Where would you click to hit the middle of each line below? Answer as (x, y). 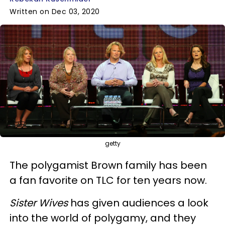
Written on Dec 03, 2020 (55, 12)
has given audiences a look (138, 203)
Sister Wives (39, 203)
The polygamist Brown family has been (108, 165)
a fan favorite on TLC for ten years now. (108, 180)
